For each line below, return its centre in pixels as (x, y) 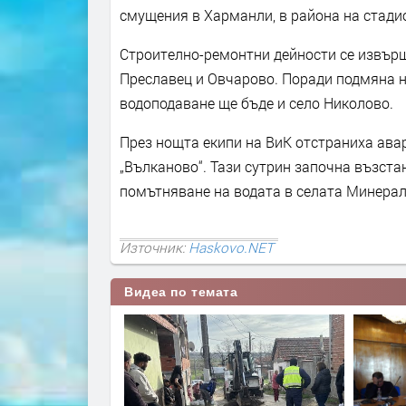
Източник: (154, 247)
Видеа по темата (181, 291)
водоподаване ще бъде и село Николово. (256, 103)
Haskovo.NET (231, 247)
